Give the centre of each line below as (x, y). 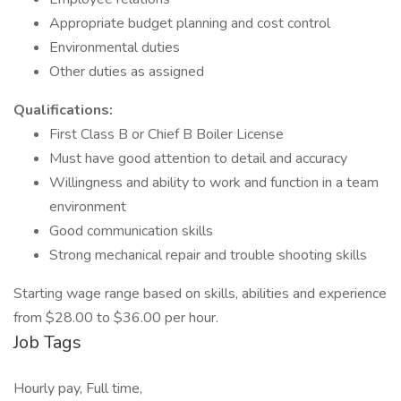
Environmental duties (115, 47)
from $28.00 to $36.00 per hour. (116, 318)
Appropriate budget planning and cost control (190, 23)
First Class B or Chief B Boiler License (166, 134)
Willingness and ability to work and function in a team (214, 183)
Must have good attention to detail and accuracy (198, 158)
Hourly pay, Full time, (78, 388)
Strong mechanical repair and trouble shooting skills (208, 255)
